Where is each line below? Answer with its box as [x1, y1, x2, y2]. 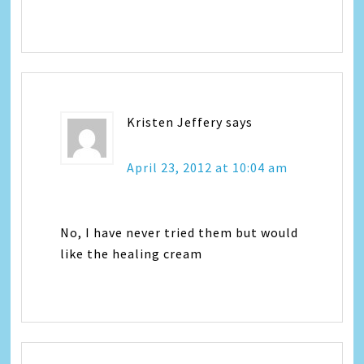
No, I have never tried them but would [60, 224, 299, 240]
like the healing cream [60, 245, 203, 262]
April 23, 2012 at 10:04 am [127, 159, 288, 175]
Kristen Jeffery [127, 114, 223, 130]
